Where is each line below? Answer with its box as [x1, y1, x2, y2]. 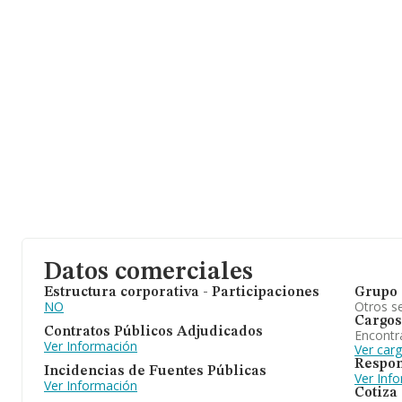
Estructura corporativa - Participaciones [44, 285, 319, 300]
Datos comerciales [44, 260, 253, 285]
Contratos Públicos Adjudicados [44, 325, 263, 339]
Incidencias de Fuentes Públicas [44, 364, 267, 379]
